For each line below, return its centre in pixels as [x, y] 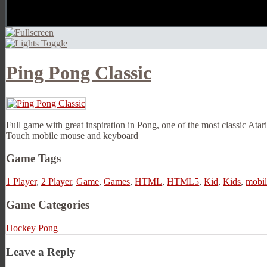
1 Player [21, 182]
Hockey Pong [32, 228]
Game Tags [33, 159]
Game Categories [48, 204]
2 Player [56, 182]
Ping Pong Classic [79, 73]
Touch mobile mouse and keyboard [72, 135]
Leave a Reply [41, 252]
